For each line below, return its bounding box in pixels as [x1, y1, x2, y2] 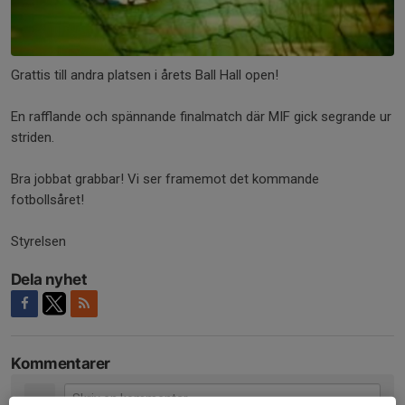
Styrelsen [11, 232, 66, 250]
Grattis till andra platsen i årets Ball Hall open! [11, 66, 282, 83]
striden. [11, 128, 54, 146]
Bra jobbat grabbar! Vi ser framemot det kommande [11, 170, 319, 187]
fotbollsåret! [11, 191, 84, 208]
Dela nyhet [11, 269, 87, 288]
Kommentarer [11, 353, 110, 372]
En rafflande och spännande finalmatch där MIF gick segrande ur [11, 108, 391, 125]
